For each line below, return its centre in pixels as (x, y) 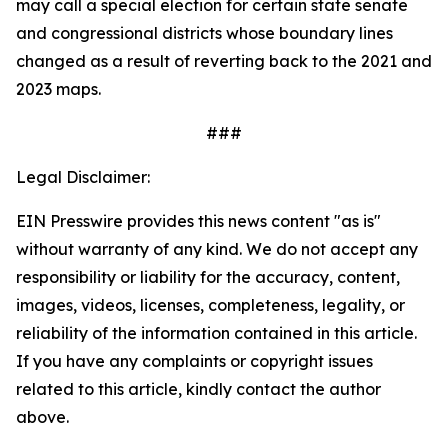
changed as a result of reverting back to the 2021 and (224, 61)
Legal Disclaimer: (83, 177)
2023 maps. (58, 89)
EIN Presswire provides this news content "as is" (198, 221)
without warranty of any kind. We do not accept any (217, 249)
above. (42, 417)
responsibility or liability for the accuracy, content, (208, 277)
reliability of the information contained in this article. (216, 333)
